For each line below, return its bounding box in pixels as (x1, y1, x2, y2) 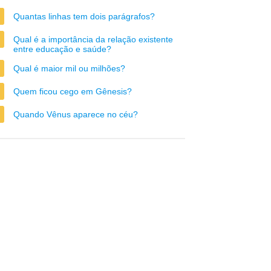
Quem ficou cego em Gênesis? (13, 87, 132, 96)
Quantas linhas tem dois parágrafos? (13, 11, 155, 21)
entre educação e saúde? (13, 44, 111, 54)
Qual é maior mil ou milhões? (13, 64, 125, 73)
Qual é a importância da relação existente (13, 34, 173, 44)
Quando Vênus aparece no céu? (13, 109, 138, 119)
